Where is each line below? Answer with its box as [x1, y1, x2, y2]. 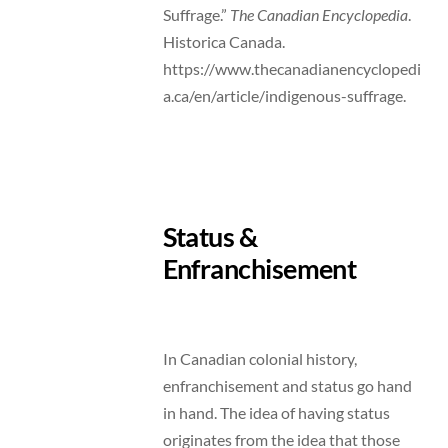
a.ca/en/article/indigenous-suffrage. [162, 86, 409, 106]
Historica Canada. [162, 32, 285, 52]
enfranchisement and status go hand [162, 375, 412, 395]
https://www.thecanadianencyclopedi [162, 59, 421, 79]
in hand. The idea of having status [162, 402, 390, 422]
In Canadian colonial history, [162, 348, 357, 368]
